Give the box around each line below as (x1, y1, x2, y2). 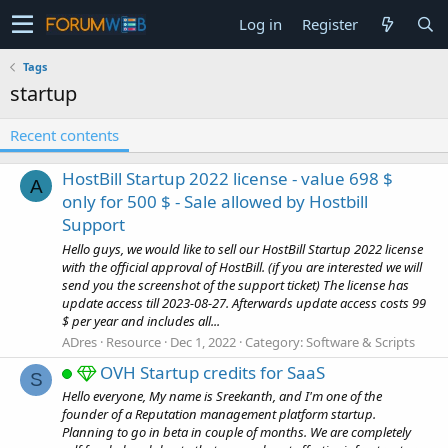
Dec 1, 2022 (170, 332, 236, 351)
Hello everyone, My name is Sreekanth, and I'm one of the (62, 387, 382, 406)
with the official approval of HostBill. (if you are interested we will (62, 257, 422, 276)
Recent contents (10, 125, 119, 145)
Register (302, 14, 358, 34)
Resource (106, 332, 161, 351)
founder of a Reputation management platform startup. (62, 405, 376, 424)
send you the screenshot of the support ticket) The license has (62, 275, 409, 294)
